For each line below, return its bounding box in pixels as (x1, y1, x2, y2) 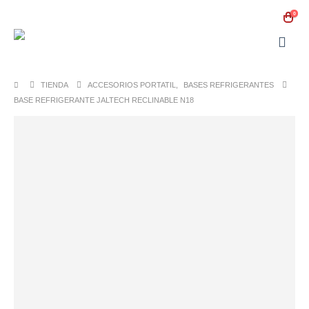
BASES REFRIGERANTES (183, 81, 275, 89)
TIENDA (41, 81, 69, 89)
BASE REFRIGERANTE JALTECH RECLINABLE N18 (14, 96, 194, 104)
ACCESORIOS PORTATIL (88, 81, 177, 89)
